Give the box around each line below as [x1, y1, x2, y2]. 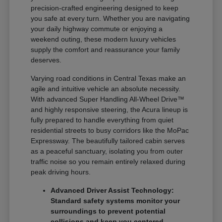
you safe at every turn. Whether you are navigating [31, 14, 190, 23]
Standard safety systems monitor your [51, 197, 180, 205]
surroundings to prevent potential [51, 207, 166, 216]
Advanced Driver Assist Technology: [51, 186, 174, 195]
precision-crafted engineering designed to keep [31, 4, 179, 12]
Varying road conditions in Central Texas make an [31, 74, 186, 83]
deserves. [31, 56, 62, 64]
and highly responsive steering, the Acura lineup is [31, 106, 188, 114]
